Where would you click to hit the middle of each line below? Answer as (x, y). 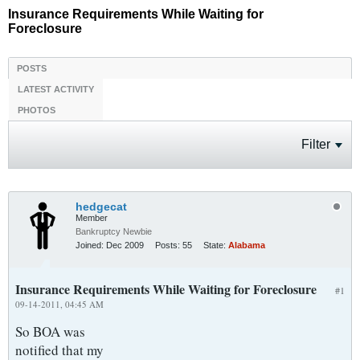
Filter (316, 144)
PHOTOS (37, 110)
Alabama (247, 245)
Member (92, 218)
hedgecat (101, 207)
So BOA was (50, 331)
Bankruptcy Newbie (114, 231)
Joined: (90, 245)
